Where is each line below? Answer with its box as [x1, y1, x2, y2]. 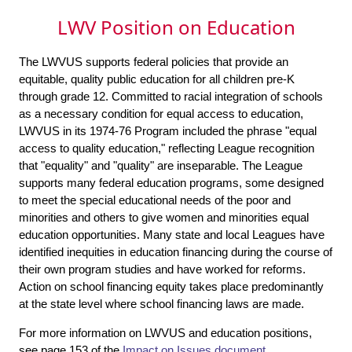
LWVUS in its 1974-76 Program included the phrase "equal [19, 124, 317, 138]
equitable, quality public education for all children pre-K [19, 72, 295, 86]
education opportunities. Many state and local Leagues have [19, 228, 324, 242]
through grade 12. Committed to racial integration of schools [19, 90, 323, 104]
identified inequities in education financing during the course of [19, 245, 332, 259]
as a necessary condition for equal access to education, [19, 107, 303, 121]
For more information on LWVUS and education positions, [19, 326, 312, 340]
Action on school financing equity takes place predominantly [19, 280, 324, 294]
